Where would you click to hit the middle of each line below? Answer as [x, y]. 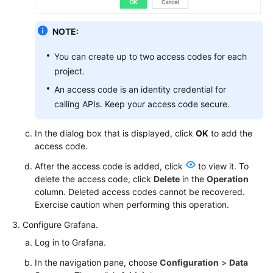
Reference [42, 106]
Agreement [44, 230]
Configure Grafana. [60, 224]
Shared [36, 162]
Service [37, 203]
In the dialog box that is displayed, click [115, 133]
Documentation [52, 12]
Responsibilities [52, 175]
